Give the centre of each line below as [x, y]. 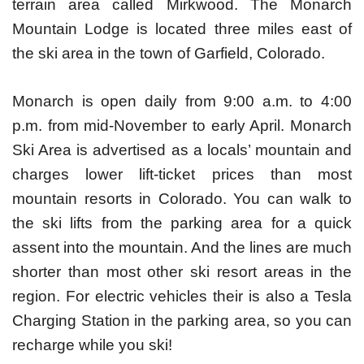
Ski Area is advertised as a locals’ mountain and [182, 149]
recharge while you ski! [92, 344]
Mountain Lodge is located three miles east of [182, 29]
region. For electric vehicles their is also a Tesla [182, 296]
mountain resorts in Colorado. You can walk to [182, 198]
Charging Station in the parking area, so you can [182, 320]
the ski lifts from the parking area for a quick [182, 223]
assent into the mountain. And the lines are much [182, 247]
